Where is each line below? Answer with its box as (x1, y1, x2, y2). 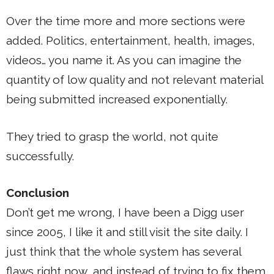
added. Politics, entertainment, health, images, (6, 34, 255, 48)
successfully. (6, 149, 74, 163)
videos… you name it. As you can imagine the (6, 53, 242, 67)
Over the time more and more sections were (6, 14, 245, 28)
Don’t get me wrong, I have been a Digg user (6, 206, 244, 220)
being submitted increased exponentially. (6, 92, 228, 106)
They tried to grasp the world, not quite (6, 129, 218, 143)
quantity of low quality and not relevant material (6, 73, 263, 87)
